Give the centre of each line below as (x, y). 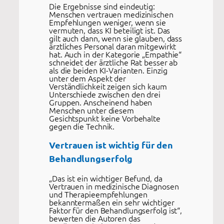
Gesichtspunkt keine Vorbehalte (105, 118)
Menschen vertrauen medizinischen (111, 14)
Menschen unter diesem (91, 110)
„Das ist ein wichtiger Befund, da (106, 178)
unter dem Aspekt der (87, 78)
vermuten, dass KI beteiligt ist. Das (110, 30)
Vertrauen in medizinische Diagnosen (114, 186)
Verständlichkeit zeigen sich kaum (108, 86)
